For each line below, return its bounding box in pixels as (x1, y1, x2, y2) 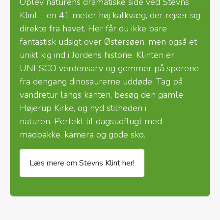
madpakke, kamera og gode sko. (20, 128, 145, 140)
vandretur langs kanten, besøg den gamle (20, 88, 183, 101)
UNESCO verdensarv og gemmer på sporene (20, 62, 199, 74)
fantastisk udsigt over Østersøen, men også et (20, 35, 197, 48)
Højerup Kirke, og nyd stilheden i (20, 102, 146, 114)
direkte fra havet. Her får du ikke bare (20, 22, 167, 34)
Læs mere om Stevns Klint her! (29, 157, 135, 168)
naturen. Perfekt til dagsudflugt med (20, 115, 162, 127)
